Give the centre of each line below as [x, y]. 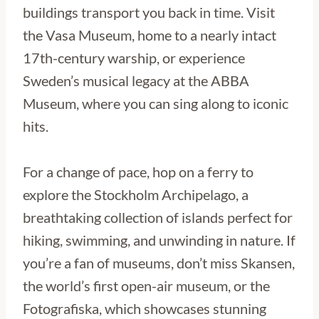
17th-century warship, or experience [134, 58]
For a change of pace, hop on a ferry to [138, 172]
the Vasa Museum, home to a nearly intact [150, 35]
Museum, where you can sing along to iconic [156, 104]
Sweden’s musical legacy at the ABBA [136, 81]
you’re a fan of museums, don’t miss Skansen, [159, 263]
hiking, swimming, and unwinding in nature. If [159, 240]
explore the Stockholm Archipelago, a [136, 195]
